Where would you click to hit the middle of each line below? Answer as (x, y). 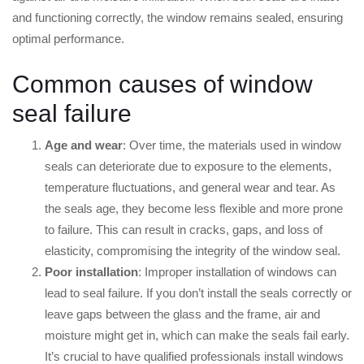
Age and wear (84, 145)
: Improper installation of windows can (237, 272)
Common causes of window (162, 84)
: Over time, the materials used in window (232, 145)
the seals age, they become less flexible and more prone (194, 209)
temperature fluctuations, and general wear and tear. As (190, 188)
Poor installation (91, 272)
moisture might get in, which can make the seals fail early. (197, 336)
